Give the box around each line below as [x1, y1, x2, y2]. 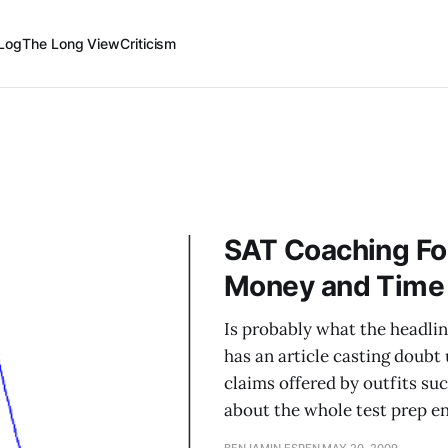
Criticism [120, 34, 177, 52]
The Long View [22, 34, 121, 52]
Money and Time [224, 269, 445, 303]
